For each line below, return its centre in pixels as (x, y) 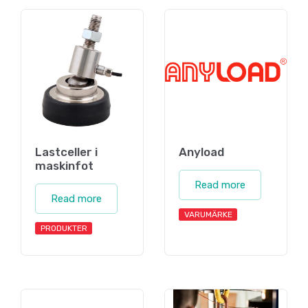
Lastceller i (66, 152)
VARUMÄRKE (208, 214)
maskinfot (64, 165)
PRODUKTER (64, 228)
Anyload (201, 152)
